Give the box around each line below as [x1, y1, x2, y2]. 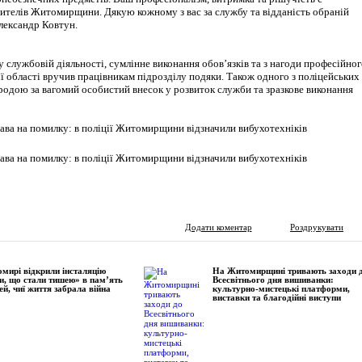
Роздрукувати [290, 222, 343, 232]
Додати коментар [184, 222, 252, 232]
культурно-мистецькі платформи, [213, 284, 350, 293]
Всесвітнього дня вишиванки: [213, 276, 334, 284]
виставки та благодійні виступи [213, 293, 341, 302]
